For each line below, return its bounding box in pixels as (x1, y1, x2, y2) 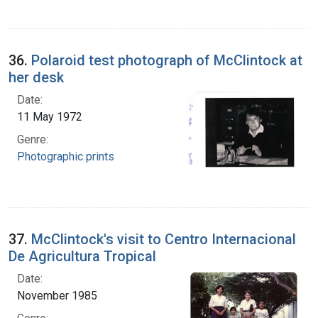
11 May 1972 (17, 109, 82, 124)
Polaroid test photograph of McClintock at (31, 51, 302, 69)
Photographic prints (17, 149, 114, 163)
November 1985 (17, 289, 97, 303)
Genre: (17, 132, 48, 146)
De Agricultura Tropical (9, 248, 156, 265)
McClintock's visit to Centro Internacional (31, 231, 296, 248)
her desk (9, 68, 64, 86)
